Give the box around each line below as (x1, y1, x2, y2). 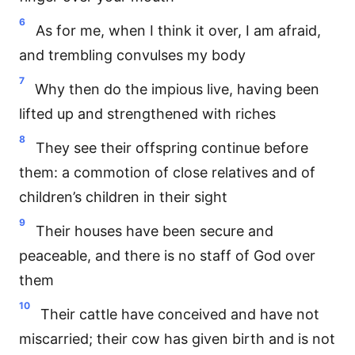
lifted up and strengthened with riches (19, 105, 276, 122)
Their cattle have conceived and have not (40, 306, 319, 323)
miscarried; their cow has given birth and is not (19, 330, 335, 347)
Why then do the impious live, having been (35, 81, 319, 97)
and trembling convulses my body (19, 47, 246, 63)
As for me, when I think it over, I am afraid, (36, 22, 321, 39)
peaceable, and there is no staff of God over (19, 247, 315, 264)
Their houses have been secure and (36, 223, 273, 239)
